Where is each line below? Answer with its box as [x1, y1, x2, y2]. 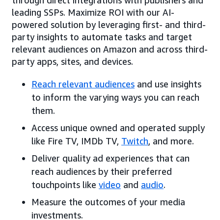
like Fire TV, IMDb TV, [31, 135, 121, 146]
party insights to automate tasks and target [12, 31, 192, 42]
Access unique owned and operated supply [31, 122, 205, 133]
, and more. [148, 135, 194, 146]
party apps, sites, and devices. [12, 55, 133, 67]
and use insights [135, 78, 201, 89]
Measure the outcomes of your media [31, 196, 185, 207]
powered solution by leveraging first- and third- [12, 19, 206, 30]
